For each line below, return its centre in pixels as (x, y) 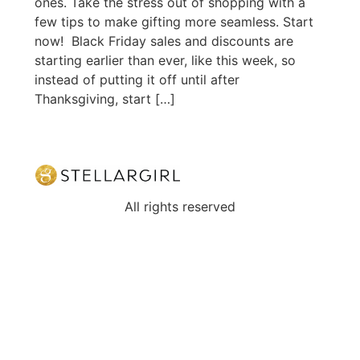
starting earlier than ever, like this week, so (165, 60)
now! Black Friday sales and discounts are (164, 41)
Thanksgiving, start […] (104, 98)
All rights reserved (180, 207)
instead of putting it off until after (137, 79)
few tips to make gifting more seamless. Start (174, 21)
